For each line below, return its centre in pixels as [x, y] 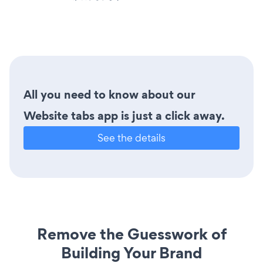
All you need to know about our [109, 95]
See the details [131, 138]
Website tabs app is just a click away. [124, 116]
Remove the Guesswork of [131, 234]
